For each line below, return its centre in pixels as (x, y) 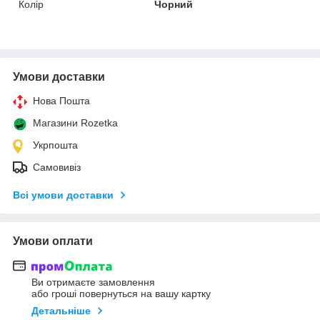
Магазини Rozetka (75, 122)
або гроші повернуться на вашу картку (121, 294)
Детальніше (61, 311)
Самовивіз (57, 167)
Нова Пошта (61, 100)
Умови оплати (53, 241)
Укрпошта (55, 145)
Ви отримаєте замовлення (93, 282)
